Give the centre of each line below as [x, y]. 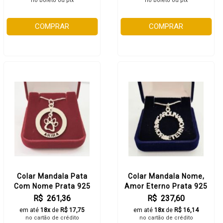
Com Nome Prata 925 [52, 186]
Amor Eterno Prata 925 [166, 186]
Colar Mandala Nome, [166, 176]
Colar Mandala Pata [52, 176]
